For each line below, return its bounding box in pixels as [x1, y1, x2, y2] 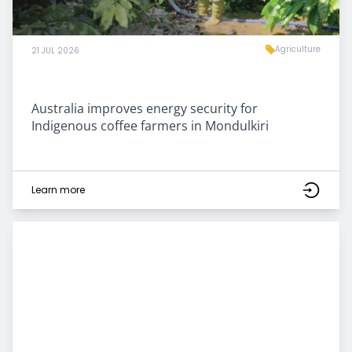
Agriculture [275, 42, 321, 55]
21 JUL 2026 [31, 44, 79, 57]
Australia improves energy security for [31, 99, 258, 117]
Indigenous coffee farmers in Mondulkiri [31, 116, 269, 134]
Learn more [31, 182, 85, 196]
